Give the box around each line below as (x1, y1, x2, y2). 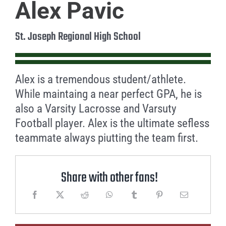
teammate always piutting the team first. (15, 131, 198, 145)
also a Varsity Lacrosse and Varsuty (15, 102, 177, 116)
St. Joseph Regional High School (15, 28, 141, 46)
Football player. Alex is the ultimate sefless (15, 117, 209, 130)
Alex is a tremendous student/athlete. (15, 73, 186, 86)
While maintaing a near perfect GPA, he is (15, 87, 202, 101)
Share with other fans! (61, 167, 158, 189)
